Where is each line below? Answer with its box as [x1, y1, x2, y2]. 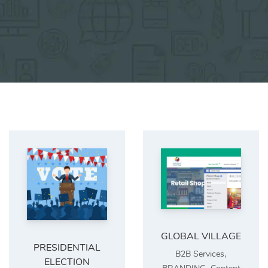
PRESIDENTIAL [33, 240, 100, 254]
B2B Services [175, 248, 224, 260]
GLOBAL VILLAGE [161, 229, 241, 243]
